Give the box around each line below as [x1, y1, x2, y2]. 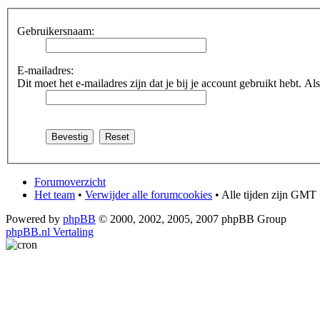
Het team [34, 188, 75, 201]
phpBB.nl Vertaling [6, 225, 94, 238]
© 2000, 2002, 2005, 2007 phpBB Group [96, 212, 286, 225]
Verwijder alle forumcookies [85, 188, 212, 201]
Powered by [6, 212, 63, 225]
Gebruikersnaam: [17, 24, 94, 37]
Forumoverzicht [34, 175, 106, 188]
